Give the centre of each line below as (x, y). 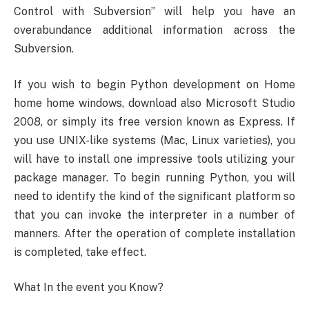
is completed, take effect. (80, 252)
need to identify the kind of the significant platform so (154, 196)
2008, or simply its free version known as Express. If (154, 121)
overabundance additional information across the (154, 30)
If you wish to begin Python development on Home (154, 84)
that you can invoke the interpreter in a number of (154, 215)
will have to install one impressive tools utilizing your (154, 159)
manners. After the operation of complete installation (154, 233)
